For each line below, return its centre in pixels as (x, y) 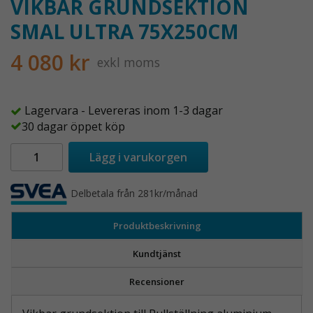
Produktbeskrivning (157, 225)
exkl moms (129, 62)
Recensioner (157, 281)
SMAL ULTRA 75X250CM (125, 31)
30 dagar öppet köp (73, 127)
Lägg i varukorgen (138, 158)
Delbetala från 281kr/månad (134, 194)
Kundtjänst (157, 253)
